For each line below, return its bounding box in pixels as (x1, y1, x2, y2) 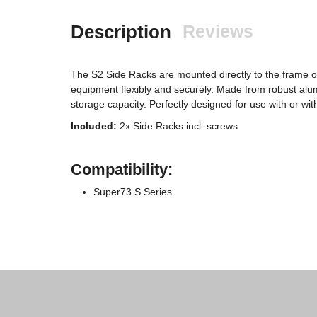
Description (71, 21, 171, 42)
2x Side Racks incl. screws (117, 120, 238, 132)
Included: (71, 120, 117, 132)
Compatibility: (71, 160, 173, 178)
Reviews (183, 21, 253, 41)
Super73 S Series (93, 185, 172, 197)
